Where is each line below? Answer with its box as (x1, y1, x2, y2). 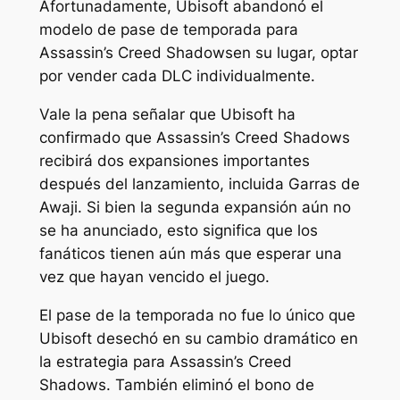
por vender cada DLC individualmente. (38, 66, 315, 85)
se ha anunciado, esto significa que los (38, 221, 318, 239)
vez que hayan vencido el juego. (38, 267, 270, 286)
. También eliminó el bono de (105, 375, 314, 394)
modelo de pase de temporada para (38, 20, 298, 38)
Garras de (287, 174, 360, 193)
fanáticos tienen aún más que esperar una (38, 244, 342, 262)
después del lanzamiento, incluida (38, 174, 288, 193)
